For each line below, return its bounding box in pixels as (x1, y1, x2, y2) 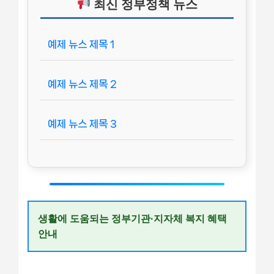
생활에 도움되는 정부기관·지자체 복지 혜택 (38, 213, 227, 224)
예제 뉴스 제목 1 (48, 38, 114, 50)
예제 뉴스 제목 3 (48, 117, 117, 129)
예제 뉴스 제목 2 (48, 78, 117, 89)
